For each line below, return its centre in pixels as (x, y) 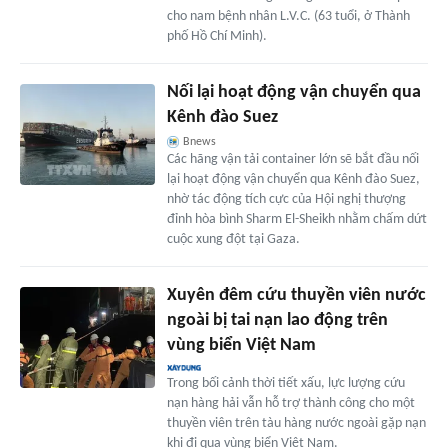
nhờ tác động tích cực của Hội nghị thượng (286, 200)
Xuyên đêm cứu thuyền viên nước (296, 296)
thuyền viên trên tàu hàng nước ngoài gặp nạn (296, 424)
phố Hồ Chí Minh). (216, 37)
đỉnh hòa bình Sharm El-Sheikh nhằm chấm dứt (296, 220)
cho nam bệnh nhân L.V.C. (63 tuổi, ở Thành (288, 17)
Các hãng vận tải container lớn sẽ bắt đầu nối (292, 160)
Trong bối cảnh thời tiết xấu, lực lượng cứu (285, 384)
